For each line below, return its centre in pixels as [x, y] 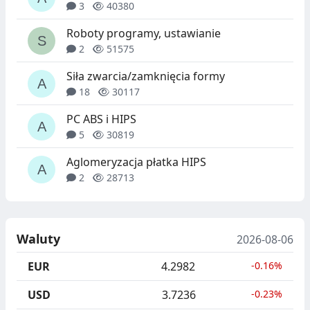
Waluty [38, 239]
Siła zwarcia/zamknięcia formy [146, 76]
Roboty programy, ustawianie [144, 34]
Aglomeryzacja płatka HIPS [136, 162]
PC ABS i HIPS [101, 119]
